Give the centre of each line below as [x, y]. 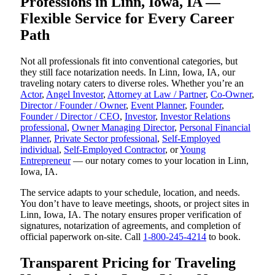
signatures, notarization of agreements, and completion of [130, 226]
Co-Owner [231, 95]
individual [40, 150]
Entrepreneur [45, 161]
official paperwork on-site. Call [82, 237]
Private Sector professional [106, 139]
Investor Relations [195, 117]
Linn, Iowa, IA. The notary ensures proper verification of [131, 215]
